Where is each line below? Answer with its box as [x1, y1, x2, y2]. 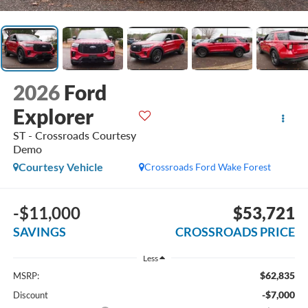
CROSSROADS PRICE [175, 224, 296, 240]
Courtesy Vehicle [18, 159, 103, 173]
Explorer [12, 103, 93, 129]
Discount [12, 289, 48, 300]
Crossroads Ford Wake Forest [144, 160, 272, 173]
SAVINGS [12, 224, 66, 240]
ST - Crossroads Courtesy [12, 128, 136, 142]
